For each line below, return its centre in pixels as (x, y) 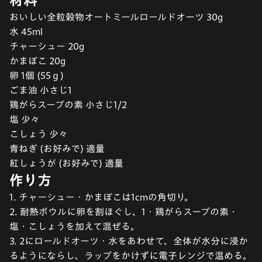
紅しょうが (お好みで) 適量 (66, 163)
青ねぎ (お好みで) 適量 (57, 148)
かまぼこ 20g (37, 61)
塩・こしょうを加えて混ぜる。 (75, 226)
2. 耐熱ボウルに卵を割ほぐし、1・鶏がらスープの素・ (124, 211)
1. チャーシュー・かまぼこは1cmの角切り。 (101, 197)
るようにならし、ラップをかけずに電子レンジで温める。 (131, 255)
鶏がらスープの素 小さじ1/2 (68, 104)
